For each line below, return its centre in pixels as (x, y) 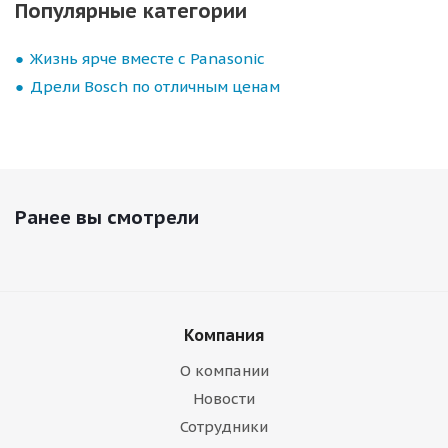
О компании (224, 370)
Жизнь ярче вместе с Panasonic (147, 58)
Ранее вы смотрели (107, 217)
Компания (224, 335)
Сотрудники (224, 426)
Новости (224, 398)
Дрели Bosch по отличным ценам (155, 86)
